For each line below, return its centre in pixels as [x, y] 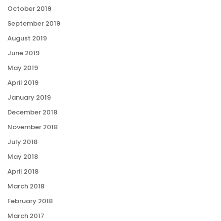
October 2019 [29, 9]
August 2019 [27, 38]
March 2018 [26, 186]
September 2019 [34, 24]
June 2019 [23, 53]
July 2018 [22, 142]
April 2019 [23, 83]
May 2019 [23, 68]
